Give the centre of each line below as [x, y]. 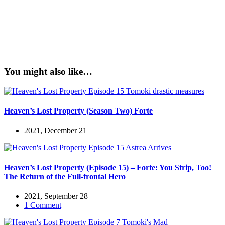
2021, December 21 [55, 131]
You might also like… [48, 72]
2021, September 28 [56, 196]
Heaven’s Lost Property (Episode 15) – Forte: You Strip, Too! [108, 167]
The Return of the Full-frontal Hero [65, 176]
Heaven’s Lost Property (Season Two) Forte [78, 111]
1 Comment [43, 205]
